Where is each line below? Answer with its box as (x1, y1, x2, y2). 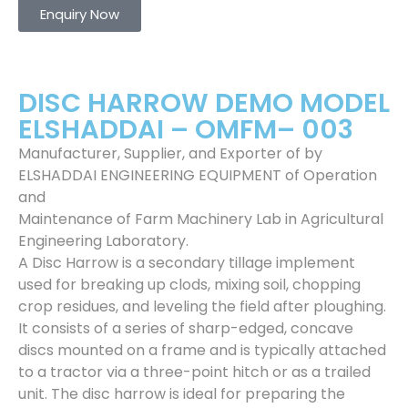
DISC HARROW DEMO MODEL (18, 85, 390, 121)
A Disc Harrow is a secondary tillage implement (18, 252, 355, 273)
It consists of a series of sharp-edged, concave (18, 318, 353, 339)
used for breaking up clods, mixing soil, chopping (18, 274, 361, 295)
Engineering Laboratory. (18, 230, 189, 251)
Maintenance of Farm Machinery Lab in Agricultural (18, 209, 383, 229)
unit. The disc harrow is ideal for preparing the (18, 383, 345, 404)
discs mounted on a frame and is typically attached (18, 340, 386, 361)
